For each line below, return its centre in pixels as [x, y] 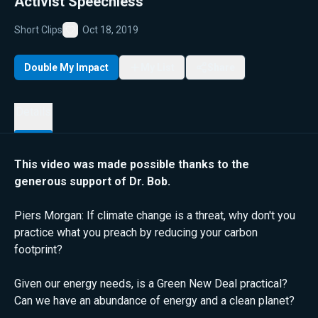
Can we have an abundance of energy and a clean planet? [154, 301]
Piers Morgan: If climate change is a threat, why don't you [155, 215]
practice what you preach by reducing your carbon [136, 232]
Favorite [88, 40]
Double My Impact [66, 67]
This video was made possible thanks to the [132, 164]
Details [33, 112]
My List [158, 67]
